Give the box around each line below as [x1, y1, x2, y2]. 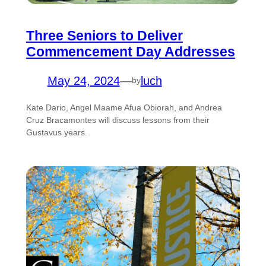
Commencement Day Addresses [26, 43, 235, 59]
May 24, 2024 [47, 74, 120, 87]
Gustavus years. [26, 127, 87, 137]
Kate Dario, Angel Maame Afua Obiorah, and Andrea [26, 102, 222, 112]
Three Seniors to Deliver [26, 27, 183, 43]
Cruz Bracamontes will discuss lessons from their [26, 115, 210, 125]
